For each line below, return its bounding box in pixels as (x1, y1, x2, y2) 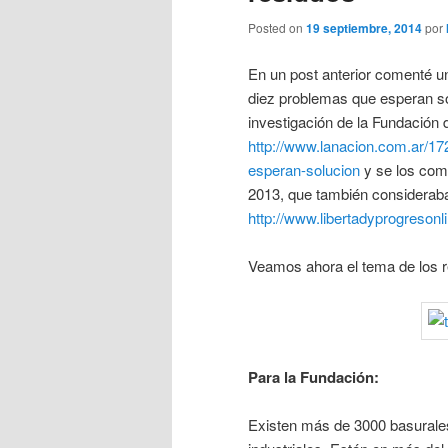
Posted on (248, 19, 306, 37)
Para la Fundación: (248, 365, 379, 388)
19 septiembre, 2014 (306, 19, 422, 38)
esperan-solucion (248, 158, 360, 180)
